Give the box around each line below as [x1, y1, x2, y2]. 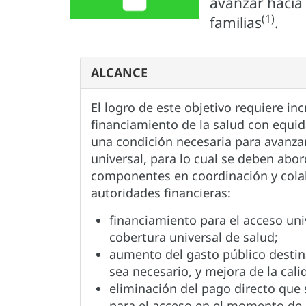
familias [210, 13, 262, 32]
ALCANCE [91, 64, 148, 81]
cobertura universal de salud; [109, 229, 278, 245]
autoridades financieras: [91, 184, 231, 201]
